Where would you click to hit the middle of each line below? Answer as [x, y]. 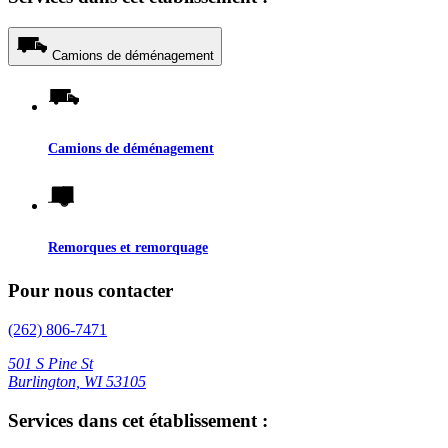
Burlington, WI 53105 [77, 381]
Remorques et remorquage [128, 247]
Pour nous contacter [90, 291]
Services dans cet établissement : [138, 420]
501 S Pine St [50, 363]
